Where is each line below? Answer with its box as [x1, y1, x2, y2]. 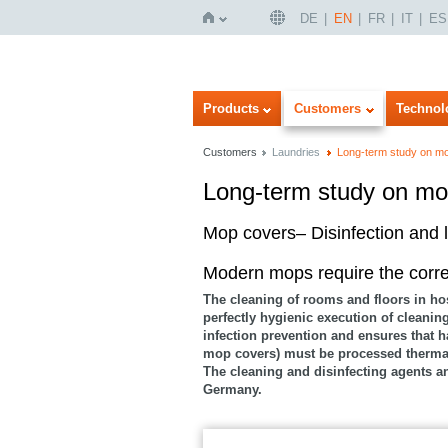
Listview [108, 219, 159, 234]
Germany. [203, 382, 262, 397]
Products [203, 101, 259, 116]
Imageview [80, 218, 154, 235]
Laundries [272, 146, 320, 158]
